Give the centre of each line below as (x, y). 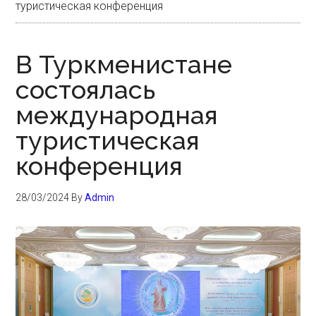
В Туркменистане (124, 64)
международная (117, 115)
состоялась (86, 90)
